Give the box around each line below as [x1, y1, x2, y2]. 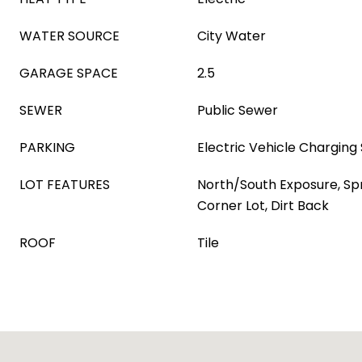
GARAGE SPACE [19, 64, 118, 82]
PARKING [19, 138, 75, 157]
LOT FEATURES [19, 175, 110, 194]
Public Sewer [197, 101, 278, 120]
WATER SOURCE [19, 27, 120, 45]
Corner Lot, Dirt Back [197, 196, 329, 215]
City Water [197, 27, 266, 45]
